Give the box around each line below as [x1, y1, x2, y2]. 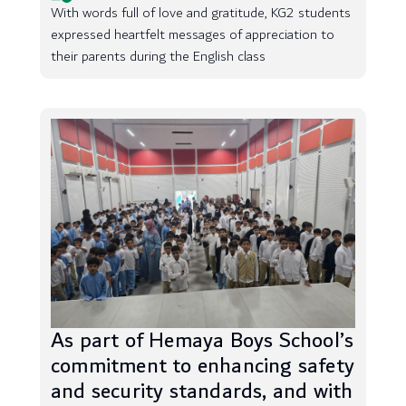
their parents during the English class [51, 44, 266, 69]
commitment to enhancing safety [51, 348, 355, 384]
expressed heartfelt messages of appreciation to [51, 23, 334, 47]
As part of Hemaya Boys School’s [51, 323, 354, 359]
